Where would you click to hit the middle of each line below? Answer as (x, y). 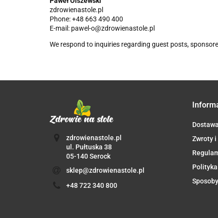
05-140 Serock (88, 156)
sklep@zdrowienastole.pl (105, 170)
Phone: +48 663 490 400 (86, 19)
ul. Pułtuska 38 (89, 147)
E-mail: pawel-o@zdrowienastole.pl (102, 28)
